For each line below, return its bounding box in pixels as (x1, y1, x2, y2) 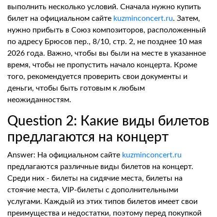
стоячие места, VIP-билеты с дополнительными (7, 186, 178, 194)
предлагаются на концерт (7, 130, 169, 144)
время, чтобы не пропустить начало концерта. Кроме (7, 61, 197, 69)
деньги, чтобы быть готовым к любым (7, 84, 145, 92)
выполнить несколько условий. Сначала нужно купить (7, 3, 201, 11)
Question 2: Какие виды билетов (7, 114, 209, 128)
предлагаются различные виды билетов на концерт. (7, 163, 193, 170)
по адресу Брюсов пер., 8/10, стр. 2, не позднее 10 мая (7, 38, 202, 46)
